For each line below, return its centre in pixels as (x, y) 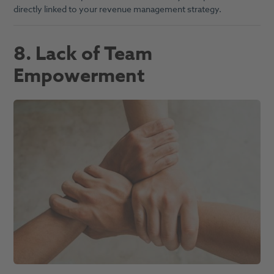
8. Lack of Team (83, 54)
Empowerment (79, 76)
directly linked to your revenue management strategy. (117, 10)
